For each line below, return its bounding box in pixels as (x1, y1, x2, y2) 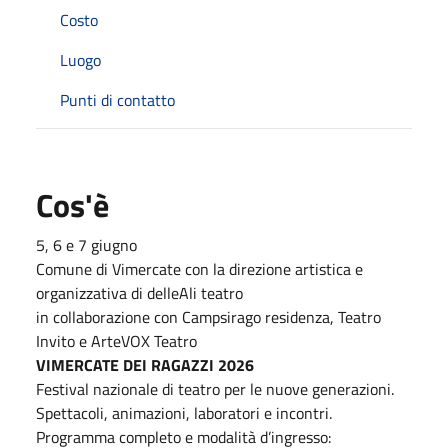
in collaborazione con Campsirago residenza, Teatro (36, 304, 381, 329)
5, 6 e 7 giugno (36, 232, 137, 257)
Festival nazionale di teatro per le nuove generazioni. (36, 376, 394, 401)
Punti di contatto (60, 87, 175, 112)
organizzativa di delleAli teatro (36, 280, 247, 305)
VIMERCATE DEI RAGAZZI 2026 (36, 352, 254, 377)
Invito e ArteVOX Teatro (36, 328, 197, 353)
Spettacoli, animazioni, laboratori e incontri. (36, 400, 332, 425)
